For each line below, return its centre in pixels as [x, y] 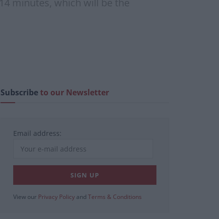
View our [26, 197]
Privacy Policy [56, 197]
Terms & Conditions [115, 197]
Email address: [37, 133]
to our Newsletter [75, 93]
